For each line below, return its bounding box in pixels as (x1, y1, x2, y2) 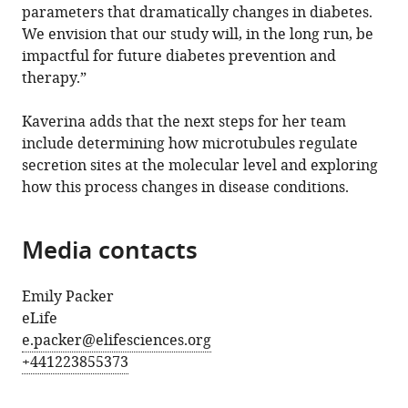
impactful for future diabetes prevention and (22, 46, 337, 67)
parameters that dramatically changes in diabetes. (22, 2, 373, 24)
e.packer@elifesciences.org (22, 330, 212, 352)
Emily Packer (22, 286, 115, 308)
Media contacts (22, 233, 199, 272)
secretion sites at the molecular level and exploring (22, 155, 379, 177)
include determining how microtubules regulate (22, 133, 359, 155)
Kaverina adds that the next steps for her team (22, 111, 347, 133)
